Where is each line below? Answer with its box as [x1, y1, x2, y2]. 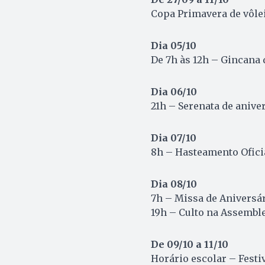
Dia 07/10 [150, 132, 196, 144]
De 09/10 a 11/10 [150, 238, 228, 251]
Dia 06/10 [150, 86, 197, 98]
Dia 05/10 [150, 40, 196, 52]
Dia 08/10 [150, 178, 197, 190]
